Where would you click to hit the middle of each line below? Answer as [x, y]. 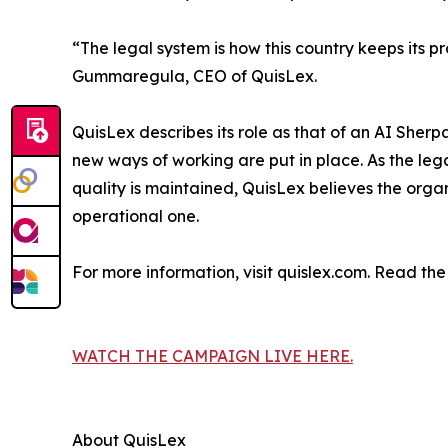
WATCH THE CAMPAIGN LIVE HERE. [212, 355]
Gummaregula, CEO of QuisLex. [194, 75]
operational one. [135, 215]
